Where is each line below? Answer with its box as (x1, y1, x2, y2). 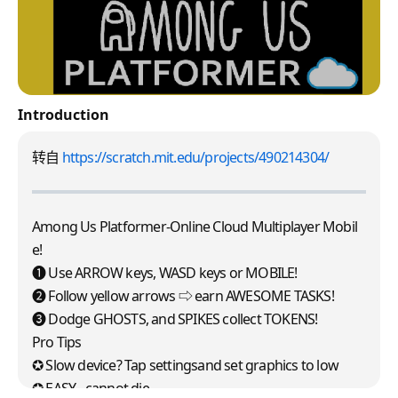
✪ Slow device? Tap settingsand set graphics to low (32, 355, 339, 376)
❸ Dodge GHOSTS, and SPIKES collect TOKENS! (32, 309, 318, 330)
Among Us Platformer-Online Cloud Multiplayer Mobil (32, 217, 358, 237)
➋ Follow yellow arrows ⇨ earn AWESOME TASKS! (32, 286, 334, 306)
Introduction (18, 105, 109, 124)
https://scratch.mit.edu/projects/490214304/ (61, 147, 330, 168)
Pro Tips (32, 332, 82, 353)
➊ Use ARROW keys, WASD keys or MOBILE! (32, 263, 298, 283)
